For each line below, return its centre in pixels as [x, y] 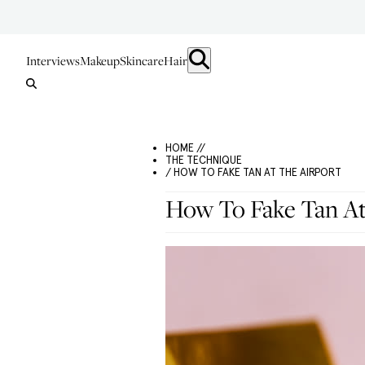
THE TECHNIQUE [204, 160]
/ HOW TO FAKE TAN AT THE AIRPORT [253, 172]
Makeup [100, 60]
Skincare [142, 60]
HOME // [185, 148]
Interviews [53, 60]
